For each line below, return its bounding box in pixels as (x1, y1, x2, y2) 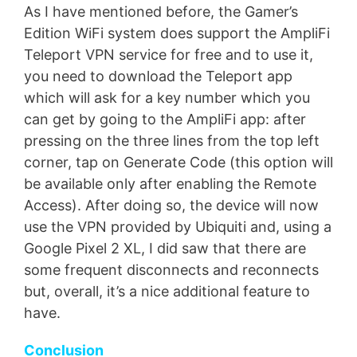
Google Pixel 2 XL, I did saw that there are (24, 240, 306, 257)
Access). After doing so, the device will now (24, 197, 319, 214)
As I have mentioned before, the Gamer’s (24, 3, 298, 21)
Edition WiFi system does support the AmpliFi (24, 25, 330, 42)
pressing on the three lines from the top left (24, 132, 320, 150)
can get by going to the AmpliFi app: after (24, 111, 306, 128)
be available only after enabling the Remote (24, 175, 316, 193)
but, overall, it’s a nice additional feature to (24, 283, 310, 300)
